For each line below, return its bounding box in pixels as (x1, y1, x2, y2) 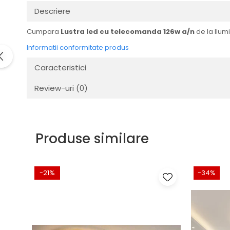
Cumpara (27, 27, 61, 36)
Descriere (34, 6, 70, 16)
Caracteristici (34, 62, 86, 73)
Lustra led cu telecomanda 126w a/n (61, 27, 195, 36)
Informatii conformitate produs (27, 43, 129, 52)
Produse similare (35, 129, 149, 148)
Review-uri (34, 83, 76, 93)
